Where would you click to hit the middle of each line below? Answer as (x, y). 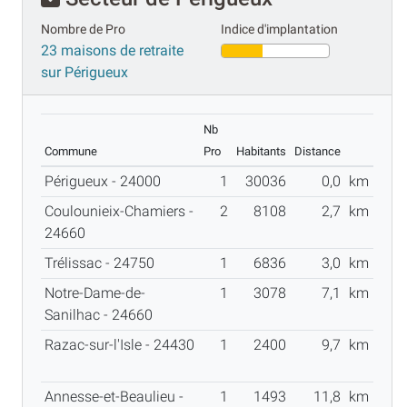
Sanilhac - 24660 (102, 315)
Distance (318, 152)
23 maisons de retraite (112, 51)
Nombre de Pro (83, 30)
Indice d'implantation (279, 30)
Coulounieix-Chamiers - (119, 212)
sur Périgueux (84, 73)
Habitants (261, 152)
